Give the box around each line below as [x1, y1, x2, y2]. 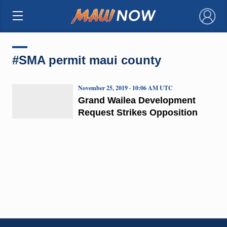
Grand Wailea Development [78, 95, 196, 105]
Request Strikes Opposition [78, 107, 198, 118]
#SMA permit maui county [12, 53, 161, 67]
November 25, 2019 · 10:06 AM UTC [78, 83, 173, 92]
